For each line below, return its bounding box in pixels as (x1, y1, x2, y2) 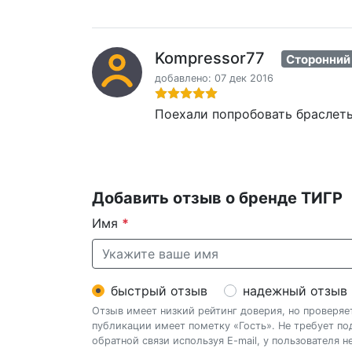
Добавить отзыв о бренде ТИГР (92, 189, 343, 208)
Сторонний (286, 51, 350, 67)
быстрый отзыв (111, 283, 207, 299)
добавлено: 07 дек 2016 (155, 72, 273, 85)
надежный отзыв (243, 283, 347, 299)
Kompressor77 (155, 48, 265, 68)
